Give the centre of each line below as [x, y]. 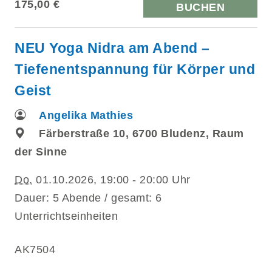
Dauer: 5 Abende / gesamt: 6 [88, 198]
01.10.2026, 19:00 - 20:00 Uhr [111, 179]
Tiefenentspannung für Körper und [135, 69]
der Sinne [41, 151]
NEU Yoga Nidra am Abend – [112, 48]
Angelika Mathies [86, 115]
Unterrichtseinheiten [66, 216]
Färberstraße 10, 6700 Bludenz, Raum [141, 133]
